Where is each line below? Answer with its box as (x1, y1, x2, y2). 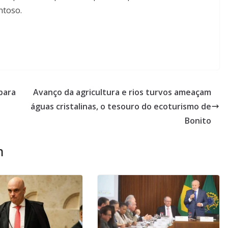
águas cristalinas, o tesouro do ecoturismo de (31, 100, 211, 112)
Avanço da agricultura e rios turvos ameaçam (33, 86, 211, 98)
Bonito (185, 115, 211, 126)
